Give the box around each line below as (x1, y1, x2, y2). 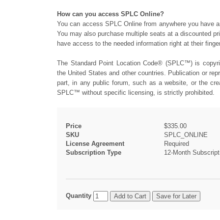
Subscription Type (66, 149, 121, 156)
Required (164, 140, 189, 147)
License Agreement (66, 140, 124, 147)
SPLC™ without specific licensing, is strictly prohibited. (57, 89, 215, 96)
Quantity (66, 192, 91, 199)
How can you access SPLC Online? (57, 10, 164, 18)
